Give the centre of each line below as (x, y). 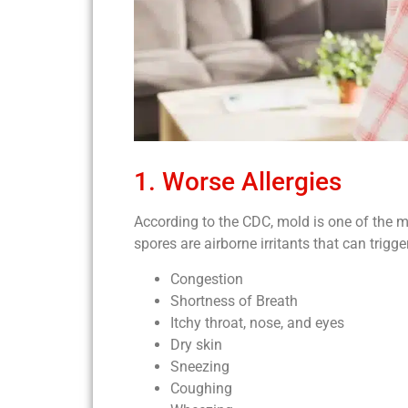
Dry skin (196, 344)
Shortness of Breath (234, 301)
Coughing (201, 388)
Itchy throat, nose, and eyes (257, 322)
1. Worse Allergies (238, 182)
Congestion (207, 279)
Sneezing (200, 366)
